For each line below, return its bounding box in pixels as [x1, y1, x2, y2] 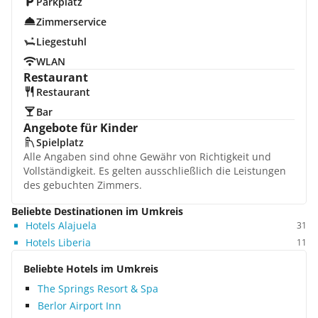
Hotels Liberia [26, 236, 91, 249]
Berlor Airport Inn [38, 299, 121, 312]
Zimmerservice [35, 15, 106, 28]
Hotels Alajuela [26, 219, 97, 232]
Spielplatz [35, 136, 84, 149]
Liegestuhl [35, 35, 87, 48]
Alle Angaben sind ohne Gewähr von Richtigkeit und [23, 150, 271, 163]
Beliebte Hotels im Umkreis [23, 262, 158, 275]
